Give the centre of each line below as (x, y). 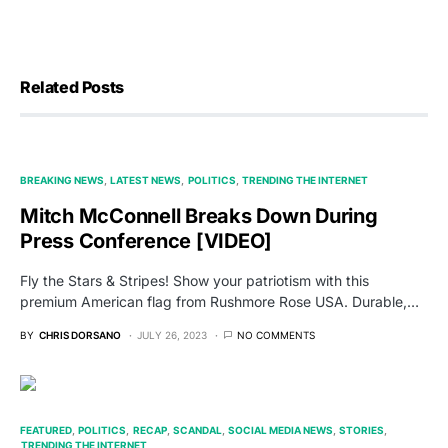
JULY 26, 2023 (172, 335)
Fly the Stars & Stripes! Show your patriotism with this (194, 281)
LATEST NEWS (146, 180)
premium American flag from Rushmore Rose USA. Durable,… (219, 302)
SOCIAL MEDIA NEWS (280, 430)
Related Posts (72, 87)
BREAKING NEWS (62, 180)
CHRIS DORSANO (80, 335)
